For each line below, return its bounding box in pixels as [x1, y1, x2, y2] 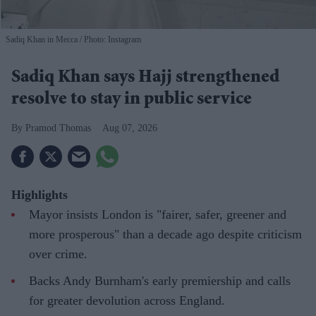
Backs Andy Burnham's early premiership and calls [29, 273, 291, 288]
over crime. [29, 246, 87, 261]
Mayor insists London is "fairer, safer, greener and [29, 207, 286, 221]
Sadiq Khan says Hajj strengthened [11, 68, 279, 87]
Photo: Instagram [82, 34, 141, 44]
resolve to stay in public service [11, 90, 252, 109]
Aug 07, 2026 [102, 122, 157, 133]
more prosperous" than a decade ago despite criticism [29, 226, 302, 241]
